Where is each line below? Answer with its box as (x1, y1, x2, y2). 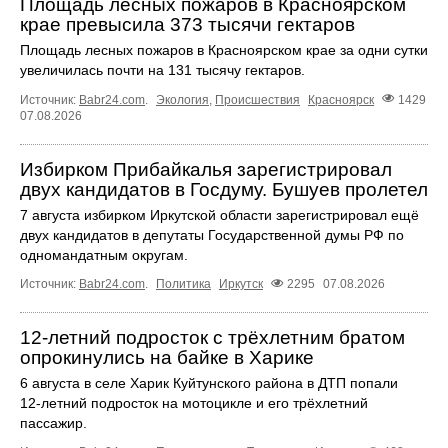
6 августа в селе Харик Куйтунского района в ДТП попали (20, 374, 398, 391)
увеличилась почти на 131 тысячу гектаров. (20, 62, 305, 79)
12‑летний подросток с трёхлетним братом (20, 326, 405, 348)
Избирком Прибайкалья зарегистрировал (20, 158, 392, 180)
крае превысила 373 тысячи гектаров (20, 14, 355, 36)
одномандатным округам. (20, 246, 188, 263)
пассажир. (20, 414, 87, 431)
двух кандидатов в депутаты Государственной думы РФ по (20, 226, 404, 243)
